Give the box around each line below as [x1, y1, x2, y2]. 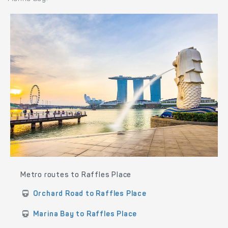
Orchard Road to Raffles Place [33, 190, 147, 198]
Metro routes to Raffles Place [20, 172, 132, 179]
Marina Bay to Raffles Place [33, 211, 137, 218]
